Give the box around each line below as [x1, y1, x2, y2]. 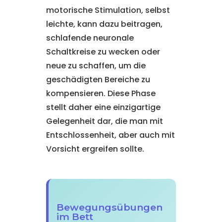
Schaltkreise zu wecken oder [46, 46, 160, 57]
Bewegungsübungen [56, 201, 163, 213]
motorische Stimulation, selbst [46, 4, 170, 16]
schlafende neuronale [46, 32, 134, 44]
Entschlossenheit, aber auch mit [46, 129, 175, 141]
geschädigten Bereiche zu [46, 74, 150, 85]
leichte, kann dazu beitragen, [46, 18, 163, 30]
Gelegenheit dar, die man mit [46, 115, 163, 127]
